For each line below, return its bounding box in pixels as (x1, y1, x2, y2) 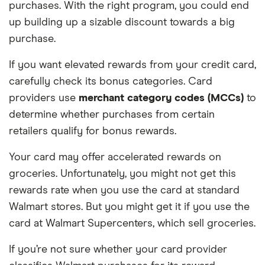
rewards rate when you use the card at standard (9, 185, 240, 196)
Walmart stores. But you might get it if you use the (9, 202, 250, 212)
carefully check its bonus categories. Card (9, 76, 212, 87)
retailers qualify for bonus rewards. (9, 126, 176, 137)
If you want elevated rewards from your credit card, (9, 60, 256, 70)
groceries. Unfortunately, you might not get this (9, 169, 236, 179)
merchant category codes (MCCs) (79, 93, 244, 104)
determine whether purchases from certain (9, 109, 215, 120)
